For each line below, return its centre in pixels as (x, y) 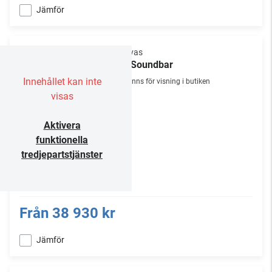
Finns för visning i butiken (168, 81)
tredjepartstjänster (62, 155)
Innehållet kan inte (62, 82)
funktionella (62, 140)
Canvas (128, 52)
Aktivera (62, 125)
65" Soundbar (144, 65)
